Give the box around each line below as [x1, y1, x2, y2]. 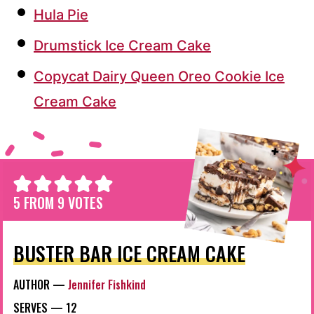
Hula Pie [34, 6, 88, 24]
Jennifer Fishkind [68, 276, 146, 294]
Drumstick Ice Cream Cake [34, 37, 211, 55]
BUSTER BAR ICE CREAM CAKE [13, 239, 245, 268]
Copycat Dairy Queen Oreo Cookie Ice [34, 68, 285, 86]
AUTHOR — [13, 276, 68, 294]
